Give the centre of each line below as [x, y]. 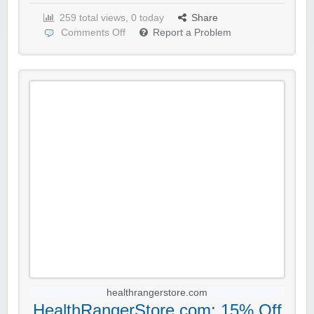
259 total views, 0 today [112, 18]
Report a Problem [192, 33]
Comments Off [93, 33]
